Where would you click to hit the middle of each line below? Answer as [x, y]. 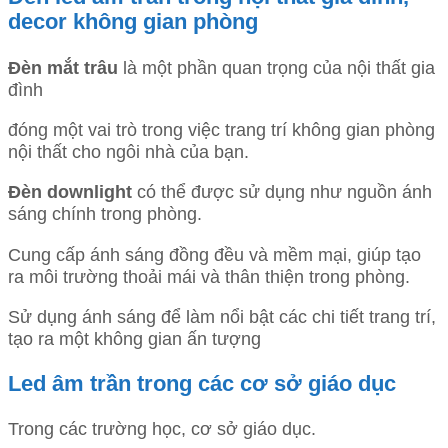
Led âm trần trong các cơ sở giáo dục [202, 383]
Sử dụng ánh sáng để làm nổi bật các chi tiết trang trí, [222, 317]
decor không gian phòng [133, 21]
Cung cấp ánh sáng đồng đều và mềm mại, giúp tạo [214, 254]
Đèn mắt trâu [63, 67]
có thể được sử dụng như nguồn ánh [282, 192]
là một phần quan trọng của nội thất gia [276, 67]
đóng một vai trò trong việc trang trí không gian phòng [221, 129]
